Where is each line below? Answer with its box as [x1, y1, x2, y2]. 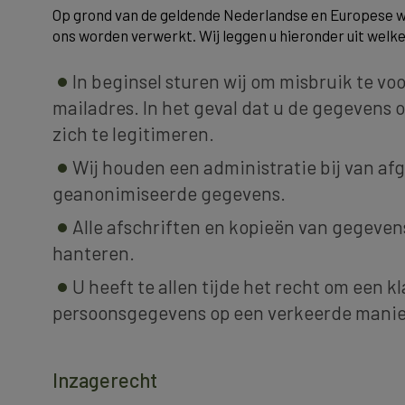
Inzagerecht [52, 368, 157, 391]
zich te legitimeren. [52, 122, 214, 145]
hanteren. [52, 241, 135, 264]
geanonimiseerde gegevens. [52, 182, 286, 204]
